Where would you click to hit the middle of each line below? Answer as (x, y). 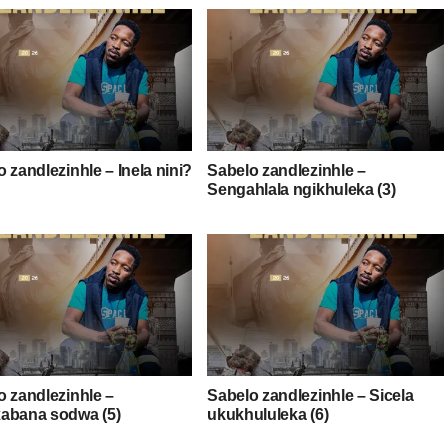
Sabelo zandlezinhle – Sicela (310, 395)
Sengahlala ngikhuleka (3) (301, 189)
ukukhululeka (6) (268, 414)
